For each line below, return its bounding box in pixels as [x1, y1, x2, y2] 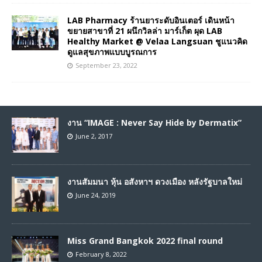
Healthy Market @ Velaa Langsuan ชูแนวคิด [67, 36, 247, 47]
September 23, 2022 [75, 61, 137, 70]
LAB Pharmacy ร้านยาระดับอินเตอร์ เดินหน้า [67, 15, 235, 26]
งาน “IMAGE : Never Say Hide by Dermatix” [67, 117, 242, 129]
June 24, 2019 [75, 191, 116, 200]
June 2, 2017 [75, 132, 112, 141]
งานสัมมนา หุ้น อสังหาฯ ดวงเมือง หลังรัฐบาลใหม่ [67, 176, 242, 188]
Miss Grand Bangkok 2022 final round [67, 235, 223, 247]
